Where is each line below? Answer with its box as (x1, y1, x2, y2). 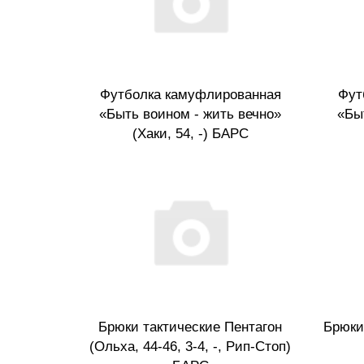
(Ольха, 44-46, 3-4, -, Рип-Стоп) (89, 339, 291, 355)
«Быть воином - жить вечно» (99, 106, 281, 122)
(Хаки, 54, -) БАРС (132, 125, 249, 141)
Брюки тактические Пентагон (98, 319, 282, 336)
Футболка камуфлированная (99, 86, 281, 102)
